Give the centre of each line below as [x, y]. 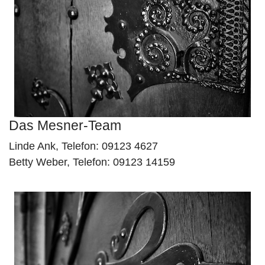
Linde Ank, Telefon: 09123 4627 [83, 146]
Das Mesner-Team [65, 125]
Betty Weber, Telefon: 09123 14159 [92, 162]
